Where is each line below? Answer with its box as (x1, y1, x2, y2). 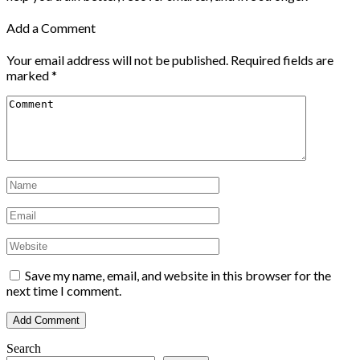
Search (6, 342, 41, 356)
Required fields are (231, 52, 333, 68)
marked (6, 67, 51, 84)
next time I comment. (6, 283, 121, 299)
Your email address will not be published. (6, 52, 228, 68)
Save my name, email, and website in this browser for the (25, 268, 331, 284)
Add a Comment (6, 19, 96, 35)
